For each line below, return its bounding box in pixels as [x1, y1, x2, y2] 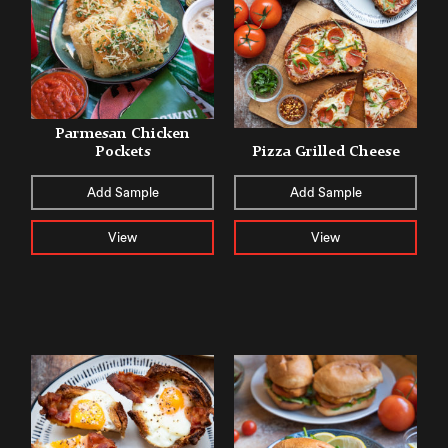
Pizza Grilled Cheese [251, 142, 400, 160]
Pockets [94, 142, 151, 160]
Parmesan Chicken [55, 124, 190, 142]
